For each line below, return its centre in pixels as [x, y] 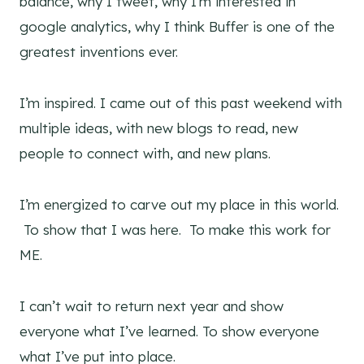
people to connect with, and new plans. [145, 154]
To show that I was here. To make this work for [175, 230]
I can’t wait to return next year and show [152, 306]
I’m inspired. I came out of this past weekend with [181, 103]
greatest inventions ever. [99, 52]
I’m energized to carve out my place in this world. [179, 205]
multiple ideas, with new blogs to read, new [159, 128]
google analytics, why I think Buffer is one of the [177, 27]
